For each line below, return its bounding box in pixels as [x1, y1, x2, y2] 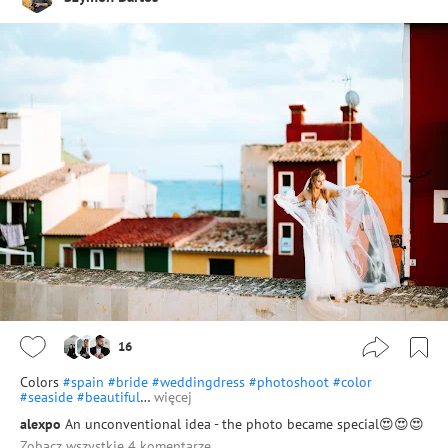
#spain [63, 373, 104, 392]
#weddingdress [152, 373, 245, 392]
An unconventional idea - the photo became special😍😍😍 [65, 415, 424, 434]
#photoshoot [249, 373, 329, 392]
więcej [154, 388, 192, 407]
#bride [108, 373, 148, 392]
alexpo [20, 415, 61, 434]
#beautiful [77, 388, 140, 407]
